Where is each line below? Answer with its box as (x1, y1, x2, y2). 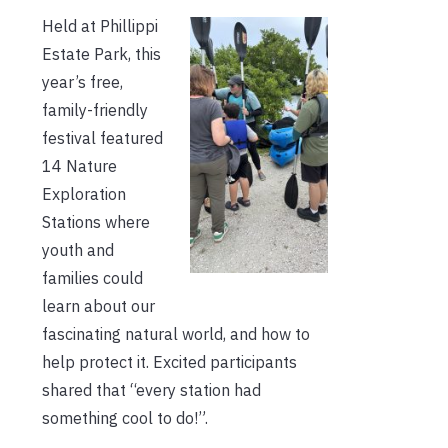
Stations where (42, 212, 150, 233)
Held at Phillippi (42, 16, 158, 37)
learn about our (42, 296, 155, 317)
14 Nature (42, 156, 117, 177)
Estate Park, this (42, 44, 161, 65)
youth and (42, 240, 114, 261)
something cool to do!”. (42, 408, 208, 429)
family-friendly (42, 100, 148, 121)
